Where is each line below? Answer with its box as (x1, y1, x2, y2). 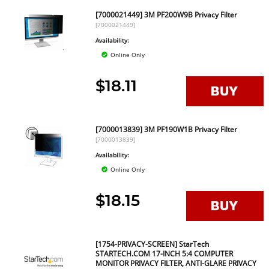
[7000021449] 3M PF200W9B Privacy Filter (95, 10, 238, 20)
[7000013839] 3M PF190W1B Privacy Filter (95, 124, 238, 134)
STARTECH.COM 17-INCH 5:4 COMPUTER (95, 249, 234, 259)
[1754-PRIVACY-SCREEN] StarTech (95, 239, 210, 249)
